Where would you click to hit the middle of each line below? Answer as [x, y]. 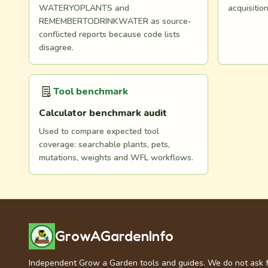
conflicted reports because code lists [109, 34]
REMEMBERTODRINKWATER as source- [115, 21]
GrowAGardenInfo [114, 236]
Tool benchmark [91, 92]
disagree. [56, 48]
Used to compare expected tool [99, 131]
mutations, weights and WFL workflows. [116, 158]
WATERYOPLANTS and [84, 8]
